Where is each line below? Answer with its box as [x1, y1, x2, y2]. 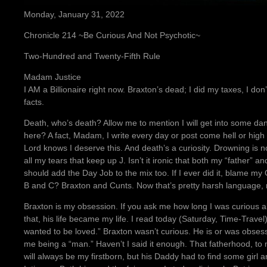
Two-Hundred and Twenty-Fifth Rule [24, 51, 160, 61]
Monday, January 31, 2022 [24, 9, 125, 19]
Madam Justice [24, 72, 81, 82]
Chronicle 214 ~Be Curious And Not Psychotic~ [24, 30, 200, 40]
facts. [24, 97, 44, 107]
